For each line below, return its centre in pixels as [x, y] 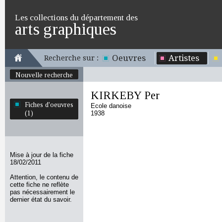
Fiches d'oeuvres [49, 105]
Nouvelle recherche [44, 75]
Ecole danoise [111, 106]
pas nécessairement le [42, 192]
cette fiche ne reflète [39, 185]
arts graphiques [66, 29]
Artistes [184, 58]
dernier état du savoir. [41, 199]
